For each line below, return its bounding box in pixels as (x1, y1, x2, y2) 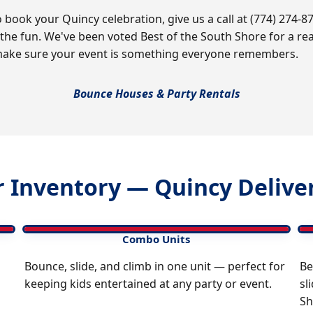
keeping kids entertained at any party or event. (24, 276, 272, 292)
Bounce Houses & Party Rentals (73, 86, 240, 101)
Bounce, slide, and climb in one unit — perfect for (24, 259, 285, 275)
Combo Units (122, 231, 191, 246)
